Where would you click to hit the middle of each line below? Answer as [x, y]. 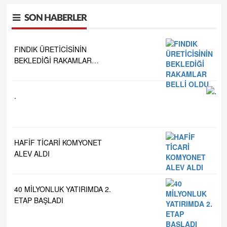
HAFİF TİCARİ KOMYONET [58, 142]
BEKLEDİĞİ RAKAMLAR [53, 60]
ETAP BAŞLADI [39, 200]
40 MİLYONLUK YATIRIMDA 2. [63, 189]
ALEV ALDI [32, 154]
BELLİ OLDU [35, 71]
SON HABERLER [55, 18]
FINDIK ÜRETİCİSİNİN [50, 49]
